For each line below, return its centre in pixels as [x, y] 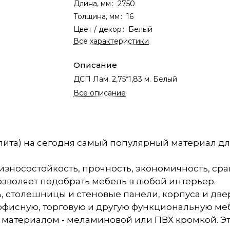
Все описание [100, 93]
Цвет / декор [98, 29]
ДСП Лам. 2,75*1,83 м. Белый [126, 79]
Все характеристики [111, 41]
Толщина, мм [97, 16]
